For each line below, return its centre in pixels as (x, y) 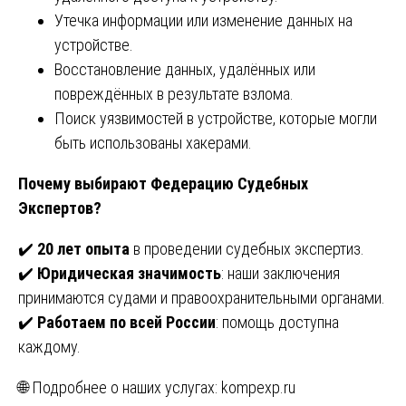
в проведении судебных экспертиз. (247, 248)
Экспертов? (60, 208)
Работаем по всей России (126, 322)
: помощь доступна (277, 322)
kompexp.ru (258, 387)
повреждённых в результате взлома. (174, 93)
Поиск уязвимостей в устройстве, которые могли (216, 118)
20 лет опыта (83, 248)
